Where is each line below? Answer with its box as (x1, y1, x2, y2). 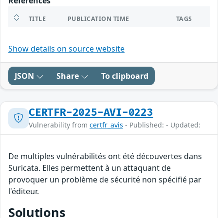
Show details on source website (8, 43, 125, 54)
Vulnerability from (29, 120, 90, 130)
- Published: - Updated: (123, 120, 200, 130)
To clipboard (101, 71, 148, 82)
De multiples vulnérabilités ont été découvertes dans (8, 151, 202, 162)
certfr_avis (90, 120, 123, 130)
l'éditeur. (8, 186, 39, 197)
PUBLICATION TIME (68, 15, 129, 23)
